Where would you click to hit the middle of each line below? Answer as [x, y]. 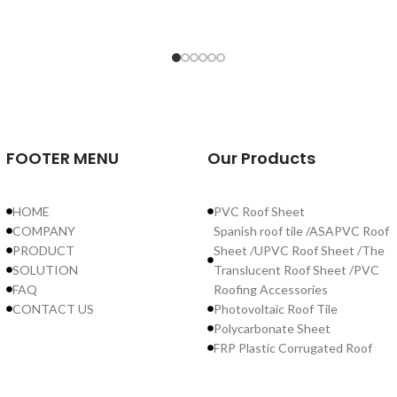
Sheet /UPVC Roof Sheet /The [299, 250]
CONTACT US [53, 308]
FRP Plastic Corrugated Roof [292, 347]
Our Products [261, 158]
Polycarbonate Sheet [272, 328]
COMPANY [43, 230]
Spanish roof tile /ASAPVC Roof [301, 230]
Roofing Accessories [270, 289]
